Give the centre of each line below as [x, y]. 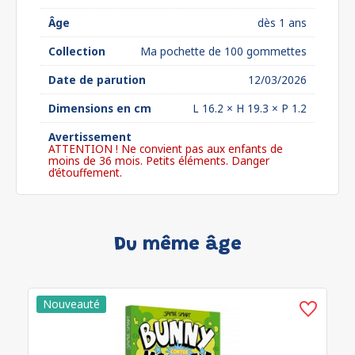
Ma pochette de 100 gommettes [223, 51]
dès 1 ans [282, 23]
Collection [77, 51]
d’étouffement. [85, 172]
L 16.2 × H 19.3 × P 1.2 [250, 108]
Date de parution [97, 80]
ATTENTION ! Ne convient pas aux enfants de [166, 149]
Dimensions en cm [100, 108]
